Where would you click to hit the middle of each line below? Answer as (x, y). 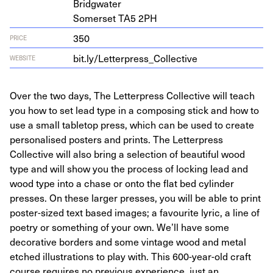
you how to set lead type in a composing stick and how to (134, 110)
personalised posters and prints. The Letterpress (116, 139)
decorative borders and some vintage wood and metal (128, 241)
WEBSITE (23, 58)
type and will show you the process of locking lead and (129, 168)
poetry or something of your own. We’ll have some (119, 227)
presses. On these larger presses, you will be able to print (135, 197)
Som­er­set (96, 18)
